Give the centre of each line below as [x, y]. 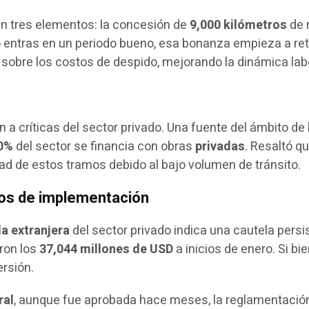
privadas [220, 146]
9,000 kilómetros [239, 25]
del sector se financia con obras [104, 146]
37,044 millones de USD [107, 249]
